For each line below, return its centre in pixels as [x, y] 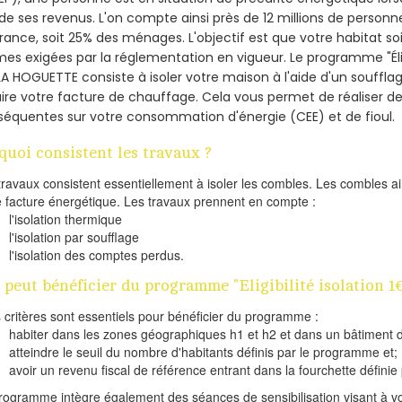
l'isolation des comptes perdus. [97, 254]
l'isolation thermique [66, 218]
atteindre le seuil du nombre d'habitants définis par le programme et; [204, 351]
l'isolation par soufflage [74, 236]
